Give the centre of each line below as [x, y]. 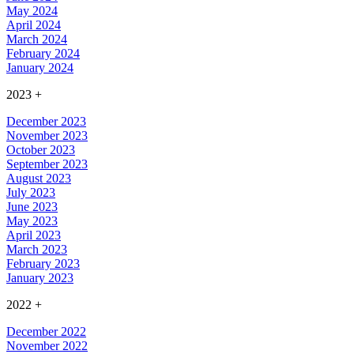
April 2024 [34, 25]
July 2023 [31, 193]
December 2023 [46, 122]
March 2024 [37, 40]
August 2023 [39, 179]
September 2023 [47, 164]
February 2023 [43, 264]
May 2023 [32, 221]
